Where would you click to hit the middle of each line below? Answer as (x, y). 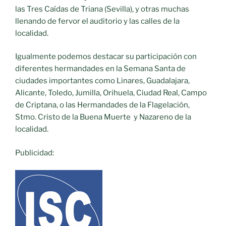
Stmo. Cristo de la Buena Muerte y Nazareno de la (103, 117)
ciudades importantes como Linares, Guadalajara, (102, 81)
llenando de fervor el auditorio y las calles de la (97, 21)
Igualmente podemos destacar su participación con (106, 57)
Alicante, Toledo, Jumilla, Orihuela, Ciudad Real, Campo (111, 93)
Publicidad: (35, 153)
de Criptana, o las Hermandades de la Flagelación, (102, 105)
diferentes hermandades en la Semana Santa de (100, 69)
